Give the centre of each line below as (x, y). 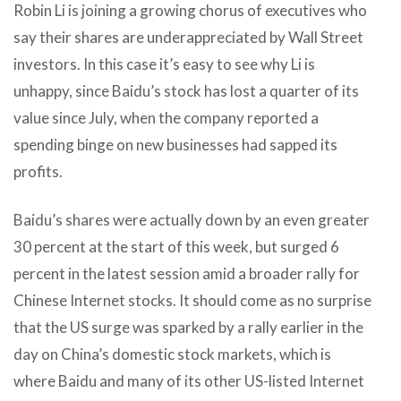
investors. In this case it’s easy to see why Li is (164, 64)
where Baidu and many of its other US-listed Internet (189, 380)
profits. (38, 171)
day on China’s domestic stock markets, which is (172, 354)
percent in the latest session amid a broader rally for (187, 273)
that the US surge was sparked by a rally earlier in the (188, 327)
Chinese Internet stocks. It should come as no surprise (192, 300)
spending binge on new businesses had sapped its (175, 144)
